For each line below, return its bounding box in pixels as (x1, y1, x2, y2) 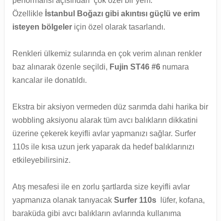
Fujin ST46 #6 (110, 63, 160, 72)
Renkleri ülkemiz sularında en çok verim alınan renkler (12, 49, 202, 58)
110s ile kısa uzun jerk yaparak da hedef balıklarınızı (12, 143, 194, 151)
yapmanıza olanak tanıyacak (12, 196, 114, 205)
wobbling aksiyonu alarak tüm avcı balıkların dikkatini (12, 116, 198, 125)
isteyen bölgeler (12, 23, 72, 32)
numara (162, 63, 189, 72)
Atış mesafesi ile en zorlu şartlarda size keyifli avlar (12, 183, 190, 191)
